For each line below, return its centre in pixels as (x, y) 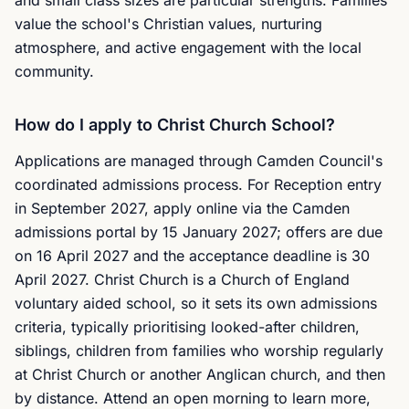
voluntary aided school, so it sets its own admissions (196, 303)
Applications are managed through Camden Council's (199, 161)
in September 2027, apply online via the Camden (182, 208)
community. (54, 71)
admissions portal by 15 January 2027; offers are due (199, 232)
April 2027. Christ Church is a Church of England (182, 279)
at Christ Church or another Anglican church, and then (200, 374)
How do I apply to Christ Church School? (175, 125)
